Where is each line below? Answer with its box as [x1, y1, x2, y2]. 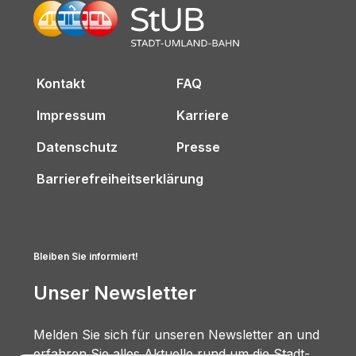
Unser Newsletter [33, 281, 196, 304]
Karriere [176, 107, 229, 123]
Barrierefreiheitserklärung [37, 171, 203, 187]
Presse [176, 139, 220, 155]
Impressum [37, 107, 106, 123]
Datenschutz [37, 139, 118, 155]
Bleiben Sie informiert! [33, 250, 138, 262]
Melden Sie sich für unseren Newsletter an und [33, 327, 319, 342]
